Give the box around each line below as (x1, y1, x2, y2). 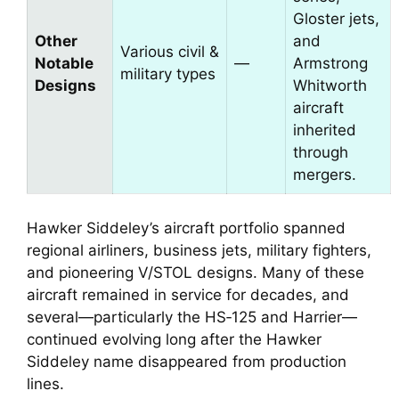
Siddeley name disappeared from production (27, 352, 346, 370)
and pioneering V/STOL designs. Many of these (27, 263, 364, 281)
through (293, 143, 348, 162)
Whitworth (293, 77, 367, 95)
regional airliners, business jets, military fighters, (27, 240, 371, 259)
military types (120, 65, 216, 84)
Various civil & (120, 43, 219, 61)
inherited (293, 121, 356, 140)
